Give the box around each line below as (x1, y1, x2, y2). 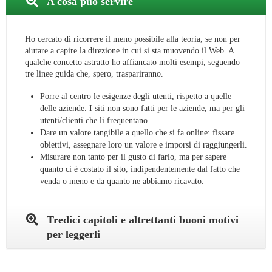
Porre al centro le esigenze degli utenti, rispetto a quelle (40, 92, 231, 101)
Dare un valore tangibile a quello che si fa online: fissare (40, 128, 234, 138)
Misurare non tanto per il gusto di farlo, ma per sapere (40, 152, 226, 162)
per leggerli (47, 228, 100, 241)
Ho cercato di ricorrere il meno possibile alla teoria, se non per (25, 35, 240, 44)
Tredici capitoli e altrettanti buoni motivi (47, 214, 239, 226)
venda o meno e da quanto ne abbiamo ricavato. (40, 177, 204, 186)
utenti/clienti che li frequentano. (40, 116, 150, 126)
